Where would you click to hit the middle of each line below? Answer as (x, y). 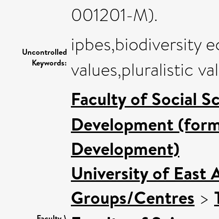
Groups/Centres (133, 197)
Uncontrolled (44, 52)
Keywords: (49, 62)
